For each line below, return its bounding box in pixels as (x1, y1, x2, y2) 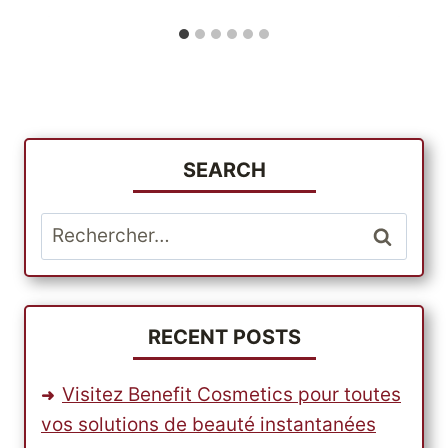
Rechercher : (40, 214, 153, 238)
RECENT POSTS (147, 325, 301, 350)
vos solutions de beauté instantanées (41, 413, 376, 437)
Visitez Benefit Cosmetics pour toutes (62, 383, 401, 407)
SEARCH (182, 157, 266, 182)
